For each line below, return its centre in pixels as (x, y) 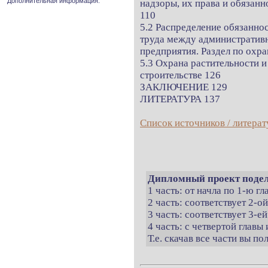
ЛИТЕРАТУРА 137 (180, 99)
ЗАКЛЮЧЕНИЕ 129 (184, 87)
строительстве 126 (180, 75)
